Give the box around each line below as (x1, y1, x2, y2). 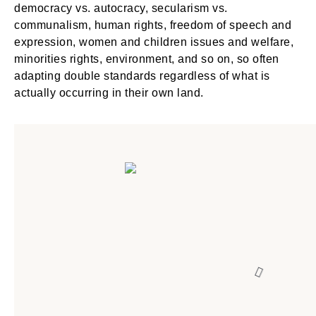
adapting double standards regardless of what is (14, 70, 270, 82)
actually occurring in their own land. (14, 87, 204, 99)
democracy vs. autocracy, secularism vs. (14, 2, 228, 14)
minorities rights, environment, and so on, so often (14, 53, 279, 65)
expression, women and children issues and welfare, (14, 36, 293, 48)
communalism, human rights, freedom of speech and (14, 19, 291, 31)
